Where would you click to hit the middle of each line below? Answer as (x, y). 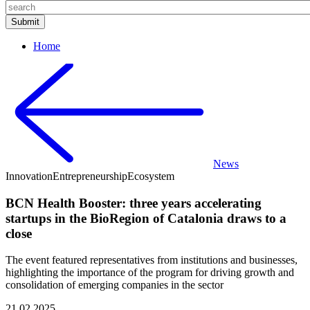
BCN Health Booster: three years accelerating (134, 203)
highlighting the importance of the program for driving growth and (150, 273)
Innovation (29, 176)
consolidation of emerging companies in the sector (115, 285)
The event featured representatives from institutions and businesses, (152, 260)
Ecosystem (151, 176)
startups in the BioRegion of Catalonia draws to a (146, 218)
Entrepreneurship (90, 176)
